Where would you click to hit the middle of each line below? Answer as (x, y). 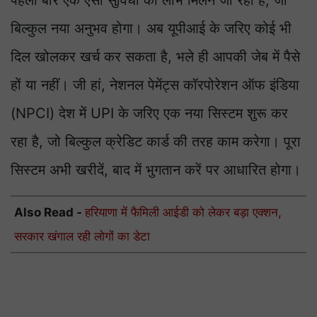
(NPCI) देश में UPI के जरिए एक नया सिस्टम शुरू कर (149, 114)
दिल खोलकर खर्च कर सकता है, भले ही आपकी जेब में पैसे (155, 57)
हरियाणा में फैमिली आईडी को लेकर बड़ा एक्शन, (183, 213)
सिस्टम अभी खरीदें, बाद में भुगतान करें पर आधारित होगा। (156, 170)
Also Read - (50, 213)
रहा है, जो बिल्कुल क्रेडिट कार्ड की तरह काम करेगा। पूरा (156, 142)
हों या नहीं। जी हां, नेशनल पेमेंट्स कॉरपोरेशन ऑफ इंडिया (155, 85)
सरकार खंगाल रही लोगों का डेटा (82, 237)
